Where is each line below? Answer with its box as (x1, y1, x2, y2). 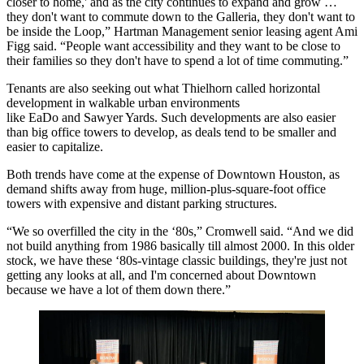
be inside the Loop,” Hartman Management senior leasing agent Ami (6, 24, 357, 38)
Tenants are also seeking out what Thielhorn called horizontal (6, 80, 320, 95)
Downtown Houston (217, 167, 323, 181)
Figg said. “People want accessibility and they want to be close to (6, 38, 340, 53)
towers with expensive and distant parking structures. (6, 196, 277, 210)
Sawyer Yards (84, 110, 154, 124)
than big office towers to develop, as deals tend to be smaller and (6, 124, 336, 139)
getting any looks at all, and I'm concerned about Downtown (6, 267, 316, 282)
